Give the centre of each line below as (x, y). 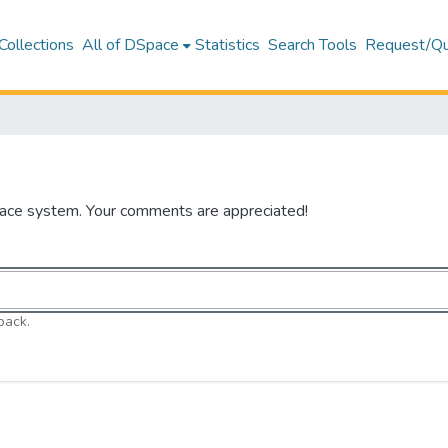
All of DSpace (131, 45)
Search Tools (313, 45)
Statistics (228, 45)
